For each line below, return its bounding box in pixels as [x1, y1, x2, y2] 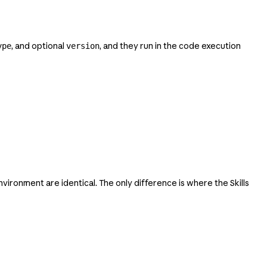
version [66, 41, 100, 51]
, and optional [11, 41, 66, 52]
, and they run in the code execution [100, 41, 241, 52]
